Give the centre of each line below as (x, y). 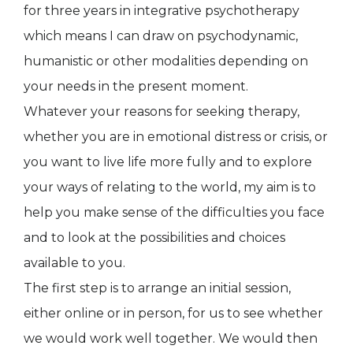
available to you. (74, 263)
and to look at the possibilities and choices (154, 238)
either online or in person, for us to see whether (173, 314)
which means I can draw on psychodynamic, (161, 36)
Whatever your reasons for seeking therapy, (162, 112)
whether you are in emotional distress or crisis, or (176, 137)
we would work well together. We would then (171, 339)
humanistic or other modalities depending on (166, 61)
